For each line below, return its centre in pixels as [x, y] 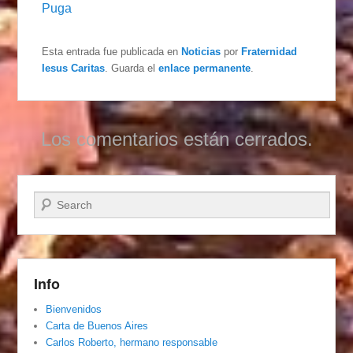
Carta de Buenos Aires [97, 326]
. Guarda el [132, 69]
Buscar [52, 201]
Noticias [201, 52]
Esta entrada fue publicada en [112, 52]
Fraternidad [269, 52]
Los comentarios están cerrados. [176, 139]
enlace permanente [205, 69]
